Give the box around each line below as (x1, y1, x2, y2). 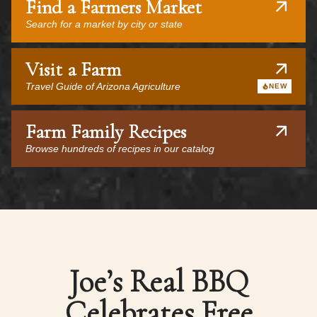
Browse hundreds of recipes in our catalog (25, 143, 214, 154)
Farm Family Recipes (25, 120, 186, 144)
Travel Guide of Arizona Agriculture (25, 81, 180, 92)
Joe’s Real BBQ (69, 263, 248, 301)
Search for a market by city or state (25, 18, 183, 30)
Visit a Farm (25, 57, 121, 81)
